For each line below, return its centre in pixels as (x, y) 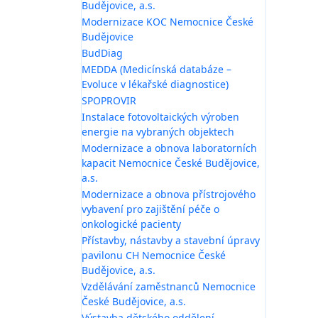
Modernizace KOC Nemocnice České (168, 21)
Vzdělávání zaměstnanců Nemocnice (169, 286)
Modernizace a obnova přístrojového (169, 194)
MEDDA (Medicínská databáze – (157, 69)
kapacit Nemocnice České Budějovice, (171, 163)
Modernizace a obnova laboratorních (169, 148)
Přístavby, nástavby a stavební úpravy (171, 240)
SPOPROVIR (109, 100)
